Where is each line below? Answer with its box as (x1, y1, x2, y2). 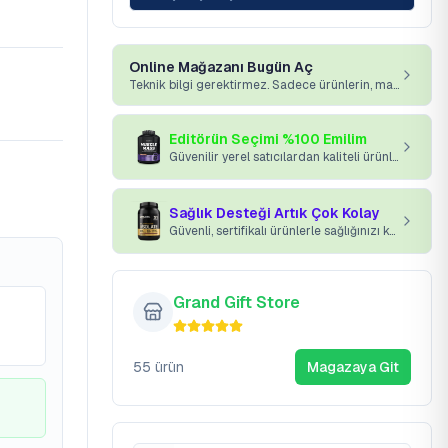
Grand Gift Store (173, 292, 300, 313)
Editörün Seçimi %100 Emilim (169, 130, 367, 148)
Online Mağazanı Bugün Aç (129, 58, 313, 76)
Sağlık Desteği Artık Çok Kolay (169, 204, 379, 222)
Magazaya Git (307, 358, 399, 376)
